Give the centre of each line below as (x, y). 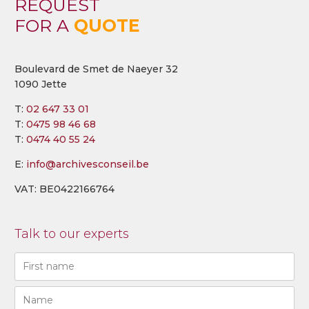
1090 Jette (41, 84)
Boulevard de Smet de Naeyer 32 (96, 69)
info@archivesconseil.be (88, 164)
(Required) (40, 274)
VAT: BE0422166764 (64, 189)
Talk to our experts (72, 233)
